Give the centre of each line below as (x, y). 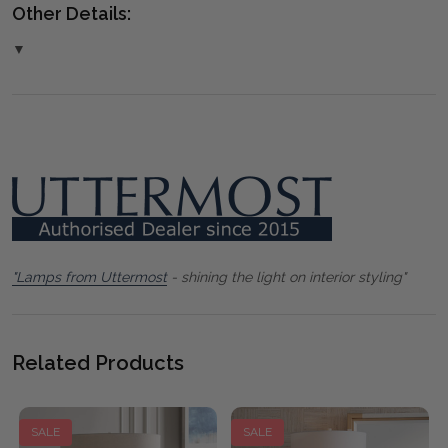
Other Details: (71, 13)
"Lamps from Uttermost (89, 276)
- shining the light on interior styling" (286, 276)
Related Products (98, 362)
